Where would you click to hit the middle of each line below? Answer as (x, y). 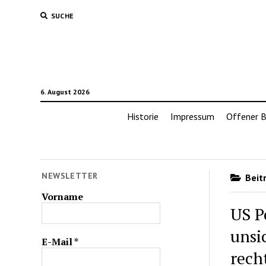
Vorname (63, 196)
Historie (142, 116)
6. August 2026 (65, 92)
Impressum (192, 116)
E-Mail (58, 241)
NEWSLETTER (70, 176)
